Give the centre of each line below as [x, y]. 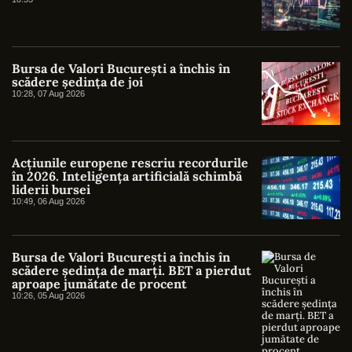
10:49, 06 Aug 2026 [48, 202]
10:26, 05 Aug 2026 [48, 296]
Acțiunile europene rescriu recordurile [130, 163]
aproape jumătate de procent [99, 284]
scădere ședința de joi [77, 82]
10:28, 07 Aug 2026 [48, 94]
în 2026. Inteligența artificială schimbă [127, 176]
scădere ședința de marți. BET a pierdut [132, 271]
